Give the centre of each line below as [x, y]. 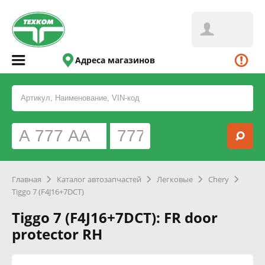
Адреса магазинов [115, 60]
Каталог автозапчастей [99, 179]
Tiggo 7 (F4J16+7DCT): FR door [115, 217]
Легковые [175, 179]
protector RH [57, 234]
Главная [27, 179]
